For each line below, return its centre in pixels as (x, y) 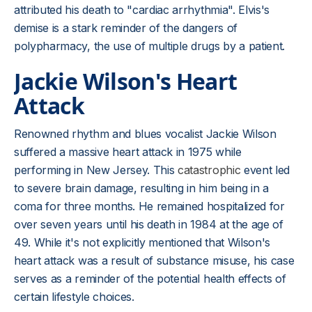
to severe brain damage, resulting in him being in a (141, 188)
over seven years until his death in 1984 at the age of (149, 224)
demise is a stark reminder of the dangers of (126, 28)
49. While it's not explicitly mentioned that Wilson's (142, 242)
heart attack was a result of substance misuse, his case (154, 260)
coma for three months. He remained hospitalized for (149, 206)
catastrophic (211, 170)
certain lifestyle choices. (74, 297)
